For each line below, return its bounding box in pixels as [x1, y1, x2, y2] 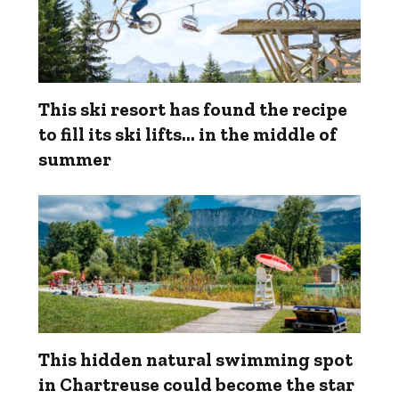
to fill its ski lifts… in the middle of [38, 122, 337, 145]
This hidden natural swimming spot [38, 347, 353, 370]
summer [38, 147, 111, 170]
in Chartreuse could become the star [38, 372, 354, 395]
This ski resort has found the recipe [38, 97, 347, 120]
